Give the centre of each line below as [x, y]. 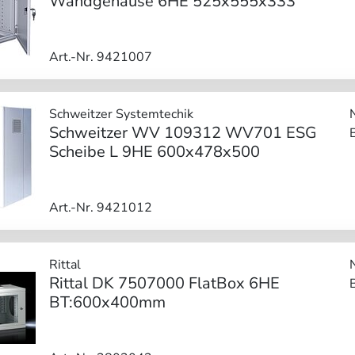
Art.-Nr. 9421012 [100, 207]
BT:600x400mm [107, 302]
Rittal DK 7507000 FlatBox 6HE [164, 283]
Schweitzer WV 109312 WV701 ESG [183, 132]
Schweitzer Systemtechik [121, 114]
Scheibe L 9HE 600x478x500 [154, 151]
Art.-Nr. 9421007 [100, 57]
